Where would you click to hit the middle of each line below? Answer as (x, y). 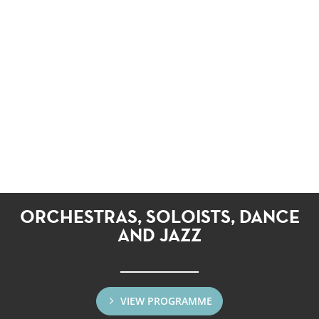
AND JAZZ (159, 235)
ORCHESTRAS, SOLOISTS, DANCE (159, 216)
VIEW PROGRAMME (166, 300)
